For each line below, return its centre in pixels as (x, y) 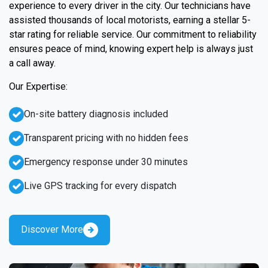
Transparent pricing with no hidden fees (106, 138)
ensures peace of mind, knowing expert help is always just (131, 48)
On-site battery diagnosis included (96, 114)
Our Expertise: (38, 86)
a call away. (32, 63)
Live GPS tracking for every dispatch (100, 185)
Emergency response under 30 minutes (106, 162)
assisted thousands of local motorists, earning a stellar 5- (130, 20)
